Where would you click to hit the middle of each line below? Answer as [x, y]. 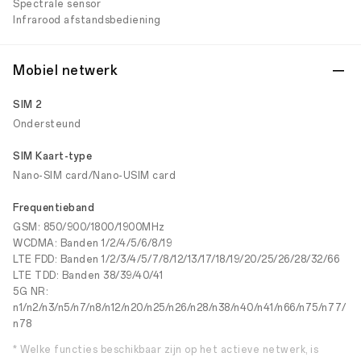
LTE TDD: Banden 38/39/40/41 [88, 276]
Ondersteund [47, 124]
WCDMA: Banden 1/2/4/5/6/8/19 [92, 243]
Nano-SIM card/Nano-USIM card [94, 176]
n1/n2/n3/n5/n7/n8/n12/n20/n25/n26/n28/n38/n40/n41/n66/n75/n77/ [179, 308]
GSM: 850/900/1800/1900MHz [89, 227]
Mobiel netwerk [65, 71]
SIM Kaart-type [52, 156]
